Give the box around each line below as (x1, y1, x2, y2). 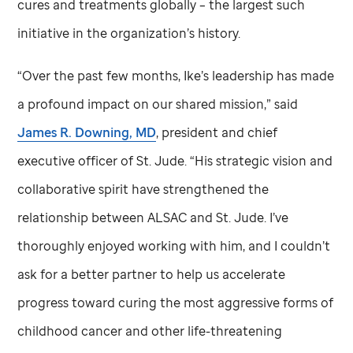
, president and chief (156, 123, 278, 141)
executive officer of (17, 151, 137, 169)
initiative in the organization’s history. (17, 24, 241, 42)
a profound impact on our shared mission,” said (17, 95, 299, 113)
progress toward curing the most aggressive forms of (17, 293, 334, 311)
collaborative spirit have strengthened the (17, 180, 269, 198)
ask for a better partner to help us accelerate (17, 265, 286, 283)
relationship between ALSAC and (17, 208, 217, 226)
